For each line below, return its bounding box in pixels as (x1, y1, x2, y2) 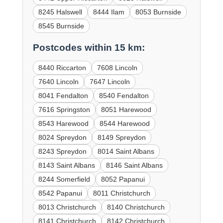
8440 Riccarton (38, 63, 86, 72)
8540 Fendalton (99, 91, 149, 100)
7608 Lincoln (97, 63, 137, 72)
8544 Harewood (99, 119, 150, 127)
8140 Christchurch (107, 203, 165, 211)
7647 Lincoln (89, 77, 130, 86)
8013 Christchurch (38, 203, 96, 211)
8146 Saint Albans (106, 161, 163, 169)
